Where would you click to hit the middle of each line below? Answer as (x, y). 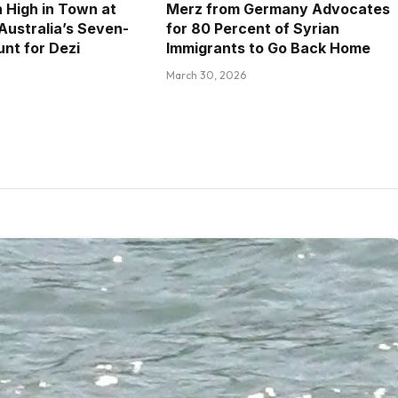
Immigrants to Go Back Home (268, 48)
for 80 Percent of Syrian (252, 29)
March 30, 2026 (206, 76)
